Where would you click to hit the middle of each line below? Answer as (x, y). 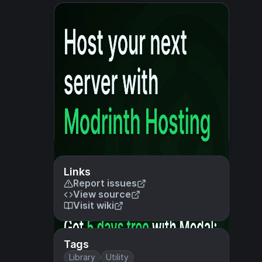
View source (102, 194)
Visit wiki (94, 205)
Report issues (105, 183)
